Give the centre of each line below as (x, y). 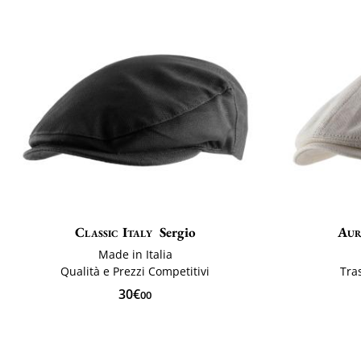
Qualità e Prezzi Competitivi (135, 272)
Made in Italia (135, 255)
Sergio (177, 232)
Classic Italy (114, 232)
